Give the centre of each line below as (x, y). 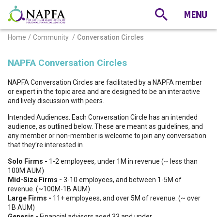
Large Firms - (30, 198)
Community (51, 37)
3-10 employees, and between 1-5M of (123, 180)
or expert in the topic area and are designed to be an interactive (104, 92)
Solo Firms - (28, 161)
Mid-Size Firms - (36, 180)
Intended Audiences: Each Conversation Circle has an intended (103, 117)
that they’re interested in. (46, 145)
